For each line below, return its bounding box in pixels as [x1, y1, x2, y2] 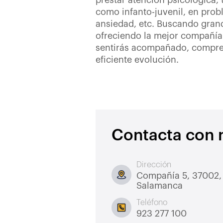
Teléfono [136, 198, 167, 207]
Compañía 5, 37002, [136, 171, 222, 180]
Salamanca [136, 181, 183, 190]
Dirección [136, 160, 171, 169]
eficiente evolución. [96, 55, 179, 64]
